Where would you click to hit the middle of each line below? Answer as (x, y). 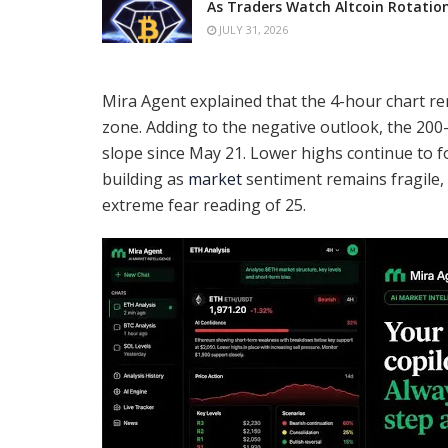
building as (145, 178)
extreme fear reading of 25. (206, 204)
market (215, 178)
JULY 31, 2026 (252, 30)
